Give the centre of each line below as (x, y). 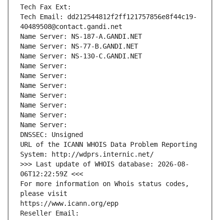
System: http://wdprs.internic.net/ (87, 154)
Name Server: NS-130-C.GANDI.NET (81, 56)
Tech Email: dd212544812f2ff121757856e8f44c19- (109, 17)
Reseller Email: (52, 213)
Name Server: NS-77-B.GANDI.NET (79, 46)
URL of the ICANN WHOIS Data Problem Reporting (109, 145)
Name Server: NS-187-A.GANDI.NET (81, 37)
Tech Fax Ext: (46, 7)
